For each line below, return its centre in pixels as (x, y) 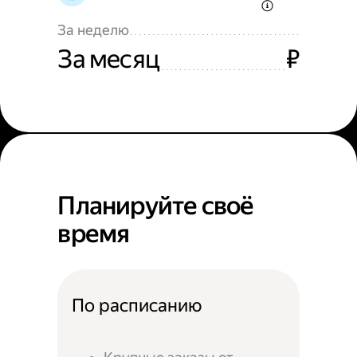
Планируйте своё (156, 206)
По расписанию (137, 305)
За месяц (109, 59)
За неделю (94, 29)
